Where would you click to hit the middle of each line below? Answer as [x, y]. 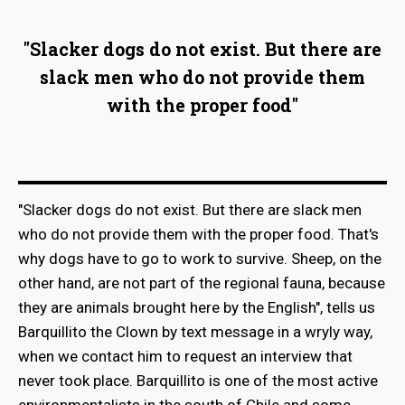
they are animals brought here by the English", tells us [197, 307]
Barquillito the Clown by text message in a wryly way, [195, 331]
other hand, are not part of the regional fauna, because [202, 283]
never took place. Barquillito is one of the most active [198, 380]
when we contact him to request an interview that [185, 356]
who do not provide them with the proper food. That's [198, 234]
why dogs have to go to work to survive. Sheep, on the [200, 258]
